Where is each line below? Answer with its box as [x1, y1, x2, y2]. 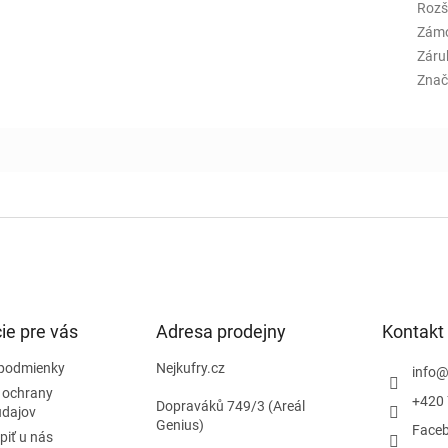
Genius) [155, 417, 204, 434]
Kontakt [381, 321, 444, 343]
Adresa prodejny [155, 321, 286, 343]
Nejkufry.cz [155, 360, 225, 377]
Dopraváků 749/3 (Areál [155, 398, 305, 415]
